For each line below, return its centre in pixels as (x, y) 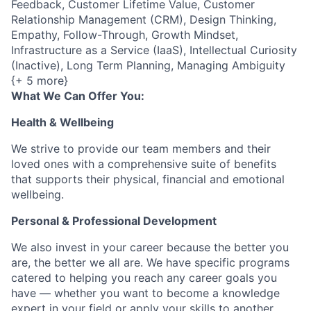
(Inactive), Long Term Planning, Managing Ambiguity (148, 65)
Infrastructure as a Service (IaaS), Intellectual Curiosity (154, 50)
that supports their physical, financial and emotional (148, 179)
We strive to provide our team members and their (141, 149)
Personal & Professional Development (114, 221)
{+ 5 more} (40, 81)
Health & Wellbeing (62, 122)
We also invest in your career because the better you (150, 247)
